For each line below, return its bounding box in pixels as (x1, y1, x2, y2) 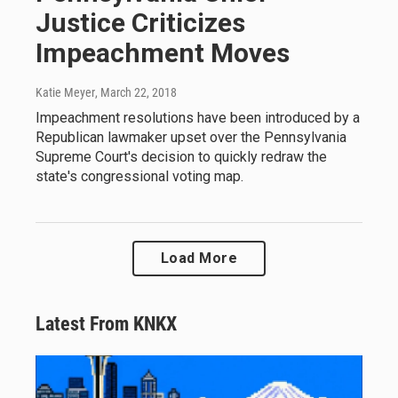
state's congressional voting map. (36, 167, 243, 185)
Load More (160, 249, 238, 267)
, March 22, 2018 (95, 84, 177, 99)
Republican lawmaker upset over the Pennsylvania (36, 128, 346, 146)
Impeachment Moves (36, 36, 290, 68)
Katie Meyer (36, 84, 95, 99)
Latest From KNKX (36, 312, 177, 335)
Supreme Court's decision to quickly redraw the (36, 147, 327, 165)
